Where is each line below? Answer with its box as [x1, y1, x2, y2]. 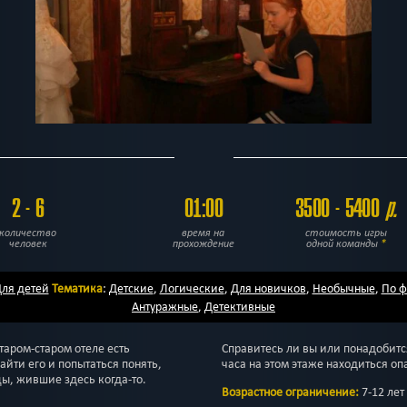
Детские [108, 280, 154, 297]
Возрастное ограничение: [222, 384, 362, 401]
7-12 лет [362, 384, 404, 401]
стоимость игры [304, 226, 387, 240]
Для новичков [230, 280, 306, 297]
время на [182, 226, 225, 240]
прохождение [172, 237, 234, 251]
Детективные [204, 298, 275, 315]
